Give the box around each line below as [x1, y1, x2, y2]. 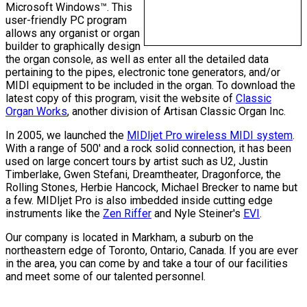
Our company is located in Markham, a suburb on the [5, 230, 254, 244]
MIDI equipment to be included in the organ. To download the [5, 78, 295, 92]
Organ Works [5, 104, 67, 118]
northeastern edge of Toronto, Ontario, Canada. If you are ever [5, 243, 298, 257]
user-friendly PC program [5, 13, 127, 27]
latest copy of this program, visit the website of [5, 91, 236, 105]
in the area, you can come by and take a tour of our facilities [5, 256, 288, 270]
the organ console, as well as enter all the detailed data [5, 52, 269, 66]
